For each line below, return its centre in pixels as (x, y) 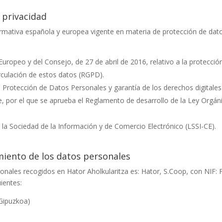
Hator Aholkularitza (98, 171)
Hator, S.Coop (164, 171)
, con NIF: (203, 171)
